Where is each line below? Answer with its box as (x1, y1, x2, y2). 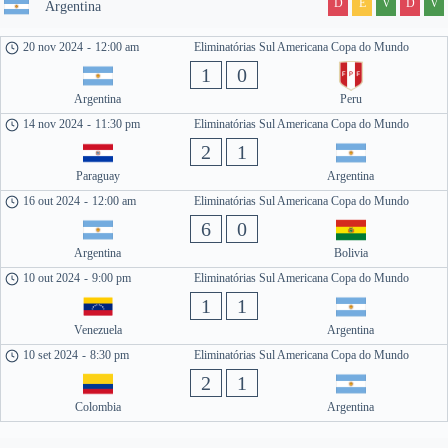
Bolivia (333, 246, 368, 260)
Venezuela (73, 323, 122, 337)
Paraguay (75, 169, 120, 183)
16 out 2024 (23, 194, 81, 208)
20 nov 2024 (23, 40, 84, 54)
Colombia (74, 400, 121, 414)
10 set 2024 (23, 348, 79, 362)
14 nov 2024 (23, 117, 84, 131)
